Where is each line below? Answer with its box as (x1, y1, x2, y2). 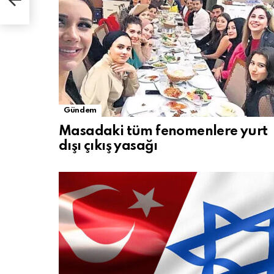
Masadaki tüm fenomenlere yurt (59, 125, 268, 138)
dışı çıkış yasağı (59, 139, 158, 153)
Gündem (64, 106, 97, 114)
